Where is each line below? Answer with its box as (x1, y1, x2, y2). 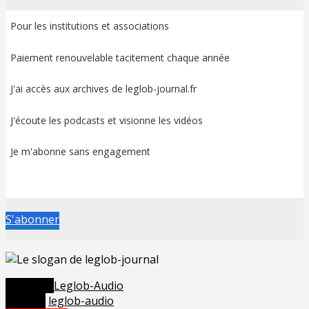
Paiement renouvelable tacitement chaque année (10, 50, 230, 64)
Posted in (6, 278, 54, 294)
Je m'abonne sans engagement (10, 144, 151, 158)
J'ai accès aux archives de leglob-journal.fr (10, 82, 197, 96)
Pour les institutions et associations (10, 19, 170, 33)
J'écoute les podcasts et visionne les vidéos (10, 113, 203, 127)
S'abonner (6, 212, 59, 228)
